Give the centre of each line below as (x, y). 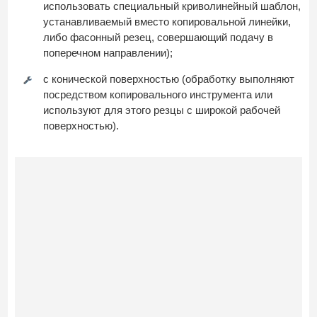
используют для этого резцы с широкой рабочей (162, 110)
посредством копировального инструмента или (158, 94)
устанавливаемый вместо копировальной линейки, (167, 21)
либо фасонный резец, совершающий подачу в (158, 37)
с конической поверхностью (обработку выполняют (169, 79)
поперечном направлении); (108, 52)
